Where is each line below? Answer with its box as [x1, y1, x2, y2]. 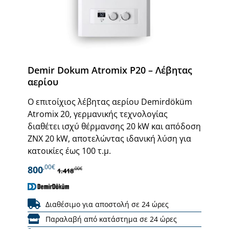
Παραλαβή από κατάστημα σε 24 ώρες [45, 214, 177, 224]
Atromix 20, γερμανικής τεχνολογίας [28, 108, 168, 120]
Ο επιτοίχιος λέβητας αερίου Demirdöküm [28, 96, 192, 107]
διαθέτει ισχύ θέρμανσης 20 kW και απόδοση [28, 120, 201, 132]
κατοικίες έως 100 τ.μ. [28, 145, 111, 156]
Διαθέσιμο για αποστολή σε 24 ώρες [45, 199, 169, 209]
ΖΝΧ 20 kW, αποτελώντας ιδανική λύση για [28, 132, 191, 144]
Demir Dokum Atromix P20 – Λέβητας [28, 63, 192, 76]
